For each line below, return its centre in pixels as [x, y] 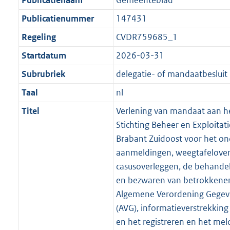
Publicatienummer [57, 19]
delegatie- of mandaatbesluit [171, 74]
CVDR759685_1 [147, 37]
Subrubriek [43, 74]
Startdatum [44, 56]
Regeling [39, 37]
